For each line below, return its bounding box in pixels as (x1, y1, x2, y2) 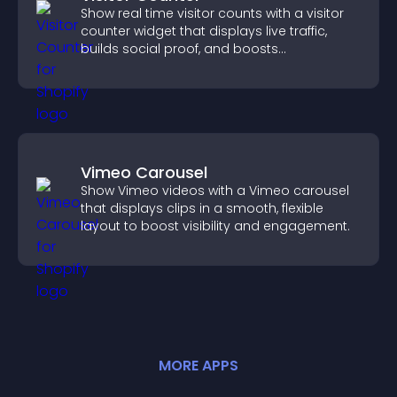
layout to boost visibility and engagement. (81, 217, 350, 235)
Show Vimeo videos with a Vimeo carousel (81, 182, 349, 199)
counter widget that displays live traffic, (81, 22, 327, 40)
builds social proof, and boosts (81, 40, 278, 58)
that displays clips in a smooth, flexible (81, 199, 323, 217)
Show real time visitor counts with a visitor (81, 4, 344, 22)
